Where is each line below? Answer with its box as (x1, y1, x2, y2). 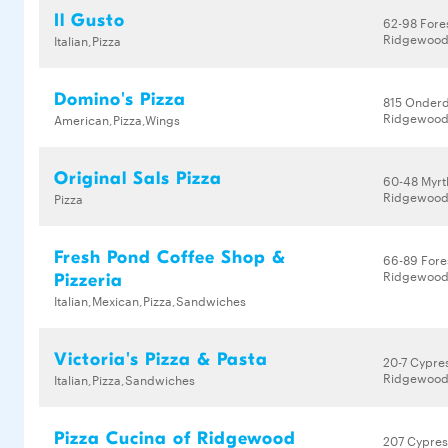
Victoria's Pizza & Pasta (54, 349, 268, 370)
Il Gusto (54, 10, 125, 31)
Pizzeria (54, 270, 123, 291)
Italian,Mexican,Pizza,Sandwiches (54, 291, 246, 309)
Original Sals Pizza (54, 168, 222, 189)
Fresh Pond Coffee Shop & (54, 247, 286, 268)
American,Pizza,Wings (54, 110, 180, 128)
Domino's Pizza (54, 89, 186, 110)
